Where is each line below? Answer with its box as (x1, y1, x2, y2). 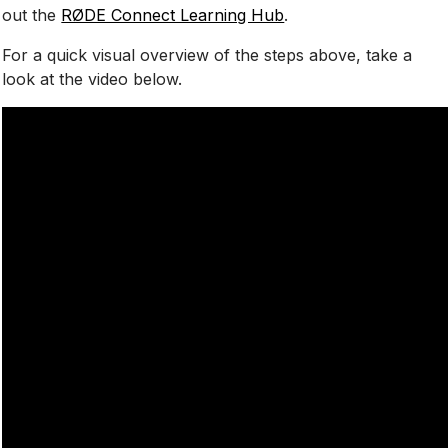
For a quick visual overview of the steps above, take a (2, 44, 413, 65)
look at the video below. (2, 68, 183, 89)
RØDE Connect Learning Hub (61, 4, 285, 25)
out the (2, 4, 62, 25)
